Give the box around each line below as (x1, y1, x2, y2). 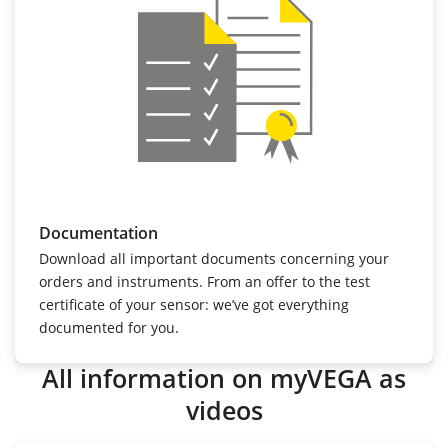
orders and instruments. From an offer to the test (39, 271, 370, 291)
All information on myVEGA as (42, 361, 406, 395)
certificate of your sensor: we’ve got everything (39, 294, 349, 314)
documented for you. (39, 317, 179, 337)
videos (185, 393, 263, 427)
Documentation (39, 221, 158, 244)
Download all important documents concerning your (39, 248, 389, 268)
